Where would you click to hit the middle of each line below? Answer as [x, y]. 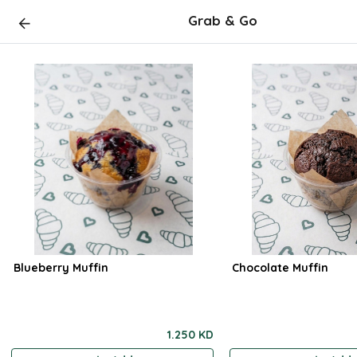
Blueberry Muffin [61, 268]
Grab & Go [223, 20]
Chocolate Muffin [280, 268]
